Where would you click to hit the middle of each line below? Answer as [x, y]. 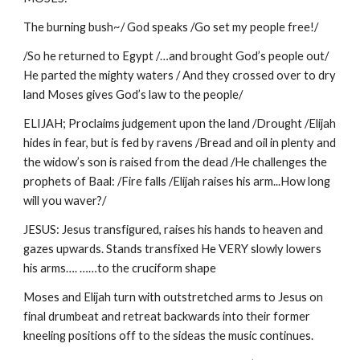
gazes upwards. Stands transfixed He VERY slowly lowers [173, 249]
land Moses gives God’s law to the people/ [133, 94]
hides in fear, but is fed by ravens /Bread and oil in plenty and [180, 143]
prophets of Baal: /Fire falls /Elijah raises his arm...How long [177, 181]
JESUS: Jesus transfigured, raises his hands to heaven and [174, 229]
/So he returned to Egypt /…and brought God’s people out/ [176, 56]
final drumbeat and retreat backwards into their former [167, 316]
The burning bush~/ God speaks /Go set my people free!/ [171, 27]
